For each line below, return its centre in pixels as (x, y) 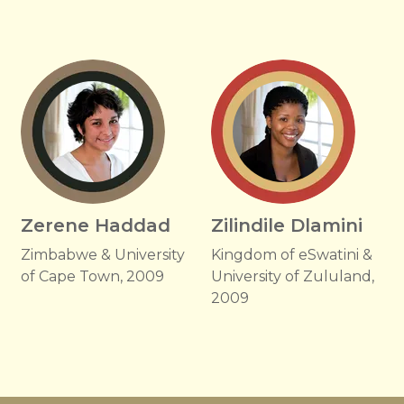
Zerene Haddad (95, 225)
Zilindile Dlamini (286, 225)
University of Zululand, (292, 276)
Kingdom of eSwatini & (291, 255)
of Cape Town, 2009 (92, 276)
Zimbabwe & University (102, 255)
